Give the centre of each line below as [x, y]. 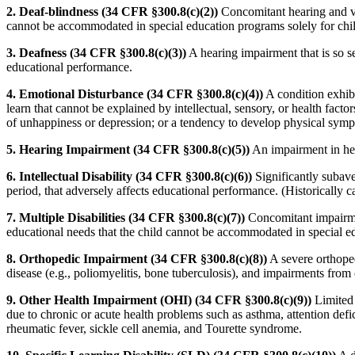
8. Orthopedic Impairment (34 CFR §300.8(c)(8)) [137, 258]
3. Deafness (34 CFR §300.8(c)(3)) [96, 52]
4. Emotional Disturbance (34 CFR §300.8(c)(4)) [135, 94]
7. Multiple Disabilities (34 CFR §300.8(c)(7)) [126, 217]
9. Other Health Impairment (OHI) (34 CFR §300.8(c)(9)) [159, 300]
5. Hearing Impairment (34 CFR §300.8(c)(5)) [128, 149]
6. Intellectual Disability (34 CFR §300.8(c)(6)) [129, 176]
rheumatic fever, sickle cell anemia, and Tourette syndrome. [154, 328]
